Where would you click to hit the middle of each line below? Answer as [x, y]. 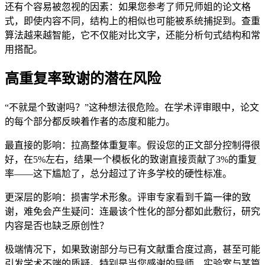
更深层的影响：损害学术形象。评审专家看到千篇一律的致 [128, 198]
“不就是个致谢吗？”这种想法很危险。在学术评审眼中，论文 [132, 108]
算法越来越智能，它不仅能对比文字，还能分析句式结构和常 [132, 35]
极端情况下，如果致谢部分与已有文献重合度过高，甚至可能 [132, 250]
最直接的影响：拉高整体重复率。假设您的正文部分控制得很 [132, 146]
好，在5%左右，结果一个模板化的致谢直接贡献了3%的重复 [131, 160]
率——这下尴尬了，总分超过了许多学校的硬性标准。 [118, 174]
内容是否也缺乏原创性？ [57, 226]
